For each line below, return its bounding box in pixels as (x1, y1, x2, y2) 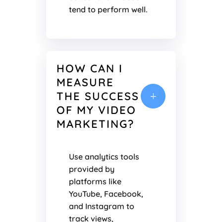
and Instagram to (68, 201, 134, 212)
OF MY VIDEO (56, 103, 136, 117)
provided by (68, 164, 114, 174)
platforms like (68, 176, 121, 187)
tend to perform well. (68, 4, 148, 15)
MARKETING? (56, 117, 134, 131)
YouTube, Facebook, (68, 189, 143, 199)
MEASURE (56, 75, 114, 90)
